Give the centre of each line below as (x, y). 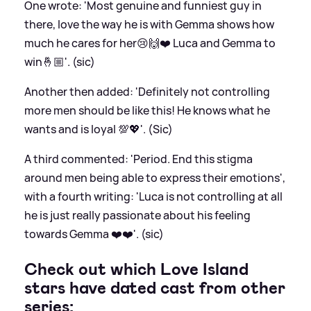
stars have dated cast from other (155, 288)
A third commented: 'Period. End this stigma (138, 159)
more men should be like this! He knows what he (147, 111)
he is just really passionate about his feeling (137, 216)
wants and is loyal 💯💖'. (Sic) (99, 129)
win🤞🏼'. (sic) (60, 62)
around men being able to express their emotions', (155, 178)
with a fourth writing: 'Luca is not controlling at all (153, 197)
